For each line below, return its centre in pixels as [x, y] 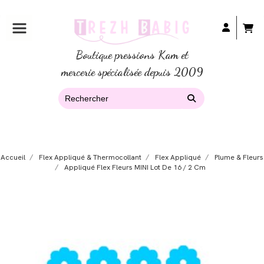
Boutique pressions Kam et [132, 55]
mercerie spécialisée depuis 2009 [132, 72]
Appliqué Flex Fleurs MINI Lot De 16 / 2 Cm [136, 168]
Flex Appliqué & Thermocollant [90, 158]
